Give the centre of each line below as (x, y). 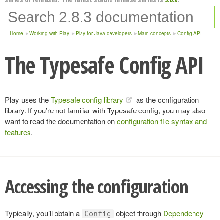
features (18, 132)
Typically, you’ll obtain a (43, 213)
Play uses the (28, 99)
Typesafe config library (87, 99)
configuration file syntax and (162, 121)
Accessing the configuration (96, 186)
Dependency (183, 213)
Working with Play (49, 33)
